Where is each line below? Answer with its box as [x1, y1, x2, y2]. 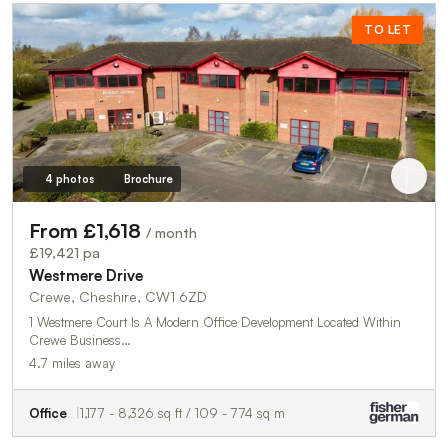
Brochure [123, 171, 173, 186]
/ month [146, 223, 197, 241]
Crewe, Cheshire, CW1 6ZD [29, 287, 207, 305]
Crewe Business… [29, 331, 131, 348]
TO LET [364, 22, 411, 38]
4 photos [44, 171, 94, 186]
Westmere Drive [29, 265, 143, 285]
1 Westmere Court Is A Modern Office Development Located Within [29, 313, 401, 330]
